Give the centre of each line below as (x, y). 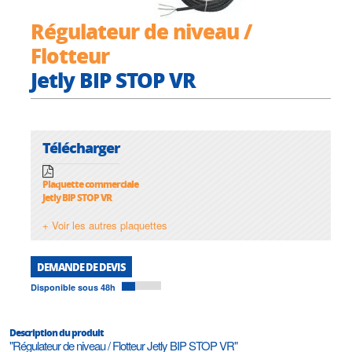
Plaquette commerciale (90, 185)
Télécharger (81, 147)
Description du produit (57, 333)
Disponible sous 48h (73, 288)
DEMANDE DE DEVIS (81, 267)
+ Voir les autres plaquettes (105, 225)
